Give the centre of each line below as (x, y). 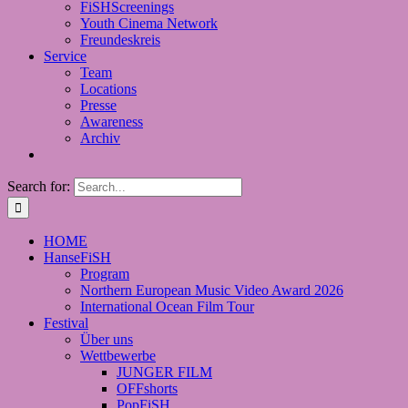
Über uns (107, 339)
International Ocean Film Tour (167, 306)
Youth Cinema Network (149, 23)
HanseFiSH (77, 257)
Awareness (112, 122)
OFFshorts (147, 388)
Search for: (39, 186)
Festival (66, 323)
